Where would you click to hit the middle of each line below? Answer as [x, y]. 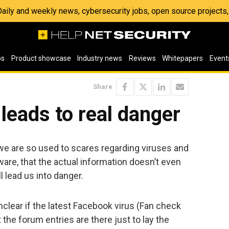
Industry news [100, 58]
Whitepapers [183, 58]
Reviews [142, 58]
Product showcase [41, 58]
